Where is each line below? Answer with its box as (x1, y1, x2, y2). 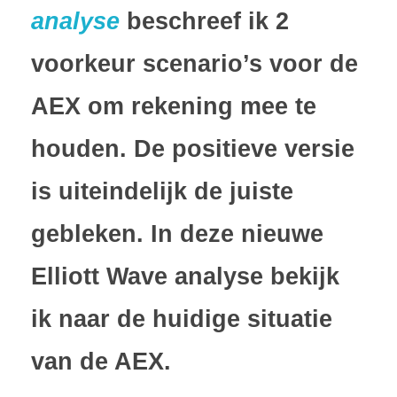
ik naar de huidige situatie (31, 305, 332, 332)
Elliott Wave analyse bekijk (31, 262, 339, 290)
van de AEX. (31, 347, 171, 375)
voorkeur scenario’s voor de (31, 50, 358, 77)
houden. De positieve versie (31, 135, 354, 162)
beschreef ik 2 (127, 7, 289, 35)
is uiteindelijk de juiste (31, 177, 293, 205)
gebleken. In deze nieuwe (31, 220, 323, 247)
